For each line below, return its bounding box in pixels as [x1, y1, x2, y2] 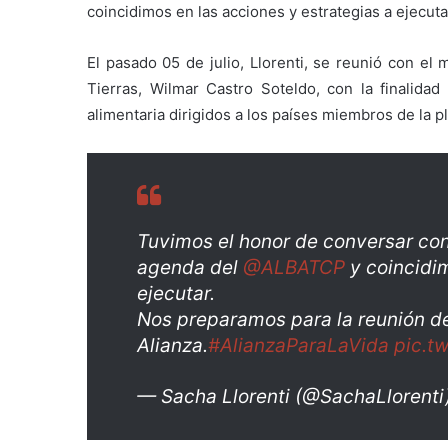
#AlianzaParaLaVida [208, 334, 389, 358]
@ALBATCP [243, 256, 345, 280]
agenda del [137, 256, 243, 280]
